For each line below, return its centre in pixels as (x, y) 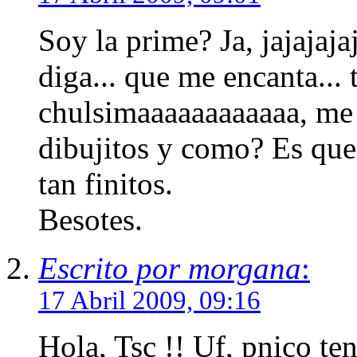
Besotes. (90, 219)
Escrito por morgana (170, 268)
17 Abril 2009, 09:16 (149, 300)
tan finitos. (106, 183)
